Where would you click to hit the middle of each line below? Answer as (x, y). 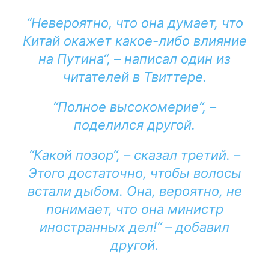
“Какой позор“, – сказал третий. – (134, 155)
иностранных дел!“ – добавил (134, 227)
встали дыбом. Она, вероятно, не (134, 191)
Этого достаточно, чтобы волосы (134, 173)
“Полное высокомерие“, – (134, 107)
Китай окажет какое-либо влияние (134, 41)
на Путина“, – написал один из (134, 59)
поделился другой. (134, 125)
